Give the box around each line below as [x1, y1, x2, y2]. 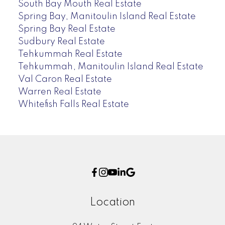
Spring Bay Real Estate [18, 24, 116, 34]
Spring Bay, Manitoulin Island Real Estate [18, 12, 196, 21]
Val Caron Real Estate [18, 74, 112, 84]
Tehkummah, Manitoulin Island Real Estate [18, 62, 203, 71]
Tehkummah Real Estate [18, 49, 123, 59]
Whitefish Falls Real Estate [18, 99, 129, 109]
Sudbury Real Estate [18, 37, 105, 46]
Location [90, 197, 135, 208]
